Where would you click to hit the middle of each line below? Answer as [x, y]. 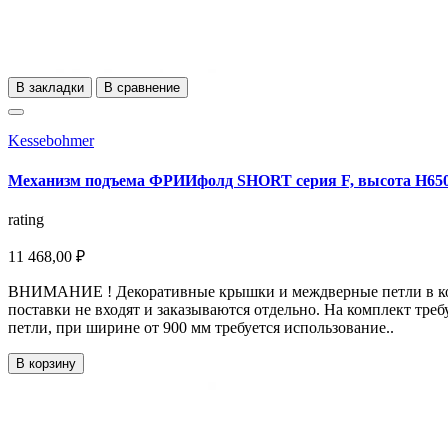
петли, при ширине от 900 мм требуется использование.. [201, 327]
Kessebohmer [51, 141]
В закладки [50, 88]
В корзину [46, 363]
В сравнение [142, 88]
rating [26, 219]
